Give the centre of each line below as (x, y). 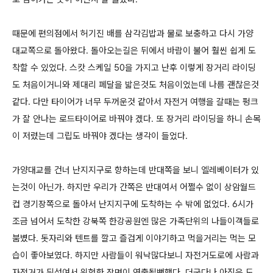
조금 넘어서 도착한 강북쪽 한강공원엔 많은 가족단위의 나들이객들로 (136, 221)
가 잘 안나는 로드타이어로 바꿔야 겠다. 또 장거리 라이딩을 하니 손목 (136, 119)
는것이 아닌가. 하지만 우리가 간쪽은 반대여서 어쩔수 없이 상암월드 (134, 187)
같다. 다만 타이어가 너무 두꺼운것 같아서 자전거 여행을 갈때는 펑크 (135, 102)
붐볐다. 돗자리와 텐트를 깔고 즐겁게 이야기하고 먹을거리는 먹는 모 (134, 238)
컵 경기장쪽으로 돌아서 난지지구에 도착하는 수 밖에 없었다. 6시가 (133, 204)
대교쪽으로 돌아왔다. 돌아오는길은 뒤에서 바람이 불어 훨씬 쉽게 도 (134, 51)
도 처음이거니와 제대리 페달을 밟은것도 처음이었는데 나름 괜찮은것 (136, 85)
